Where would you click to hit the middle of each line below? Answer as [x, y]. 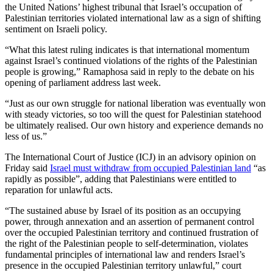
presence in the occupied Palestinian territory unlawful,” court [123, 265]
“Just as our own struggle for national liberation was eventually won [135, 103]
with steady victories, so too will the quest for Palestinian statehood [133, 114]
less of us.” [26, 136]
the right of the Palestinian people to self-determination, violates [126, 243]
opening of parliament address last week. [84, 82]
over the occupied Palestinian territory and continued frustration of [132, 232]
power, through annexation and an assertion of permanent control [129, 221]
